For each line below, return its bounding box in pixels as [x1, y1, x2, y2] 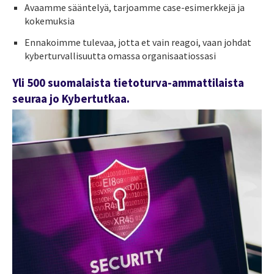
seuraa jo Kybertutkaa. [12, 91, 130, 106]
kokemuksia [24, 14, 75, 27]
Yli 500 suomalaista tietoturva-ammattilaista [12, 75, 244, 90]
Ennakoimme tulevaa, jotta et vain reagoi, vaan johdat [24, 35, 251, 48]
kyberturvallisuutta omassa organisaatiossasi [24, 49, 216, 62]
